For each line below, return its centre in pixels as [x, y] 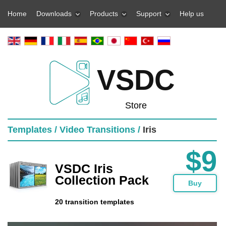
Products [104, 14]
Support [149, 14]
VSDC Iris [84, 168]
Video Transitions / [100, 130]
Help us [192, 14]
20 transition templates [95, 202]
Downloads [54, 14]
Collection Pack [102, 180]
